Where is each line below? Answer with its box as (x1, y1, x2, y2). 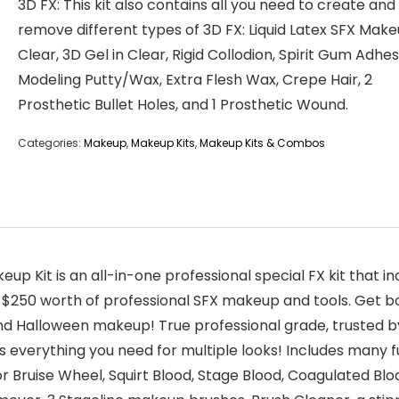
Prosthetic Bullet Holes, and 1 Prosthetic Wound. (18, 94, 348, 115)
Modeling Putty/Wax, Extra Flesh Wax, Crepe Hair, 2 (18, 69, 372, 90)
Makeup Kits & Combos (199, 135, 325, 151)
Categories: (18, 135, 84, 151)
